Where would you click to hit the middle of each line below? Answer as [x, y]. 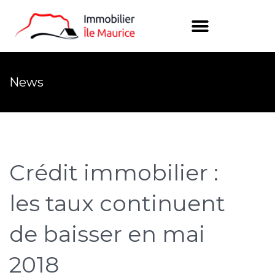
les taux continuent [117, 203]
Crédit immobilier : [114, 172]
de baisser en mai [107, 234]
